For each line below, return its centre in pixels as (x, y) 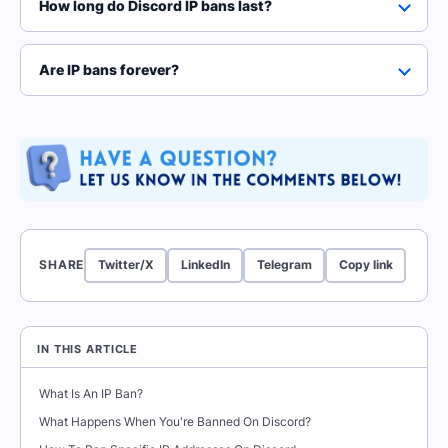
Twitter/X (125, 265)
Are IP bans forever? (109, 69)
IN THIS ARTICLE (88, 348)
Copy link (365, 265)
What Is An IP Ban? (91, 393)
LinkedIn (205, 265)
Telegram (284, 265)
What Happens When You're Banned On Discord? (175, 421)
